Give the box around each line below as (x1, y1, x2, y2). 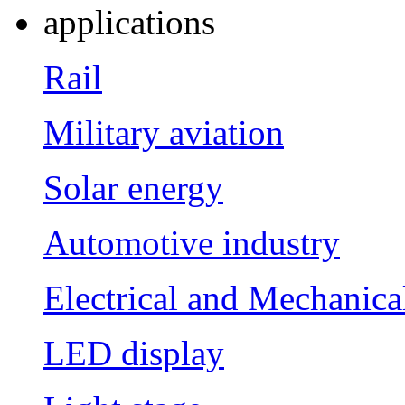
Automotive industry (43, 222, 340, 262)
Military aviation (43, 112, 284, 152)
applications (43, 2, 215, 42)
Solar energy (43, 167, 223, 207)
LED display (43, 333, 224, 372)
